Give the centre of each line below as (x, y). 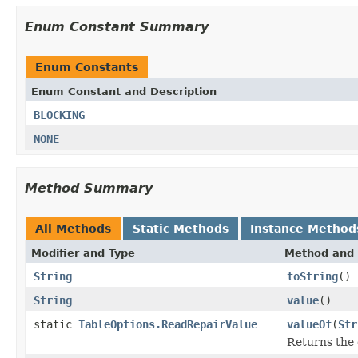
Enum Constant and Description (124, 91)
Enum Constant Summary (117, 26)
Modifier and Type (83, 253)
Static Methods (181, 228)
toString (312, 276)
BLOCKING (59, 115)
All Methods (73, 228)
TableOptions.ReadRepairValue (168, 324)
